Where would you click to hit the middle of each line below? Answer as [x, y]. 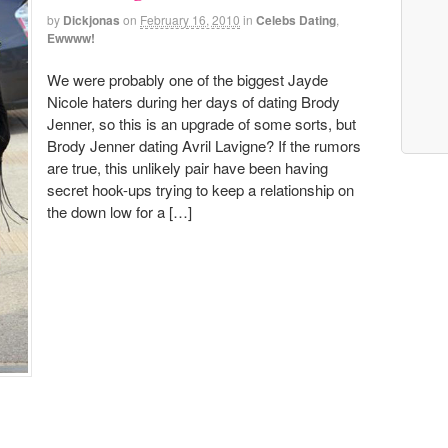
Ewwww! [71, 38]
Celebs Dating [296, 20]
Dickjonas [91, 20]
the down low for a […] [119, 211]
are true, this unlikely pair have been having [187, 167]
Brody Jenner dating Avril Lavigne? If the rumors [204, 145]
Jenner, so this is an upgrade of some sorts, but [201, 123]
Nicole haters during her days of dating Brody [193, 101]
